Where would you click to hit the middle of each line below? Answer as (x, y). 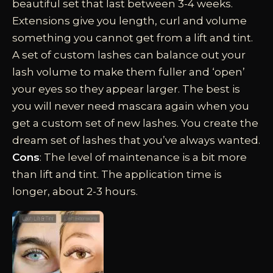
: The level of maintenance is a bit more (143, 157)
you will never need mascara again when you (131, 106)
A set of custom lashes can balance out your (129, 55)
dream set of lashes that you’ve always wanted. (136, 140)
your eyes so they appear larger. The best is (126, 89)
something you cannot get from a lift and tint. (133, 37)
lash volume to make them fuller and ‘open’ (129, 72)
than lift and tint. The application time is (117, 174)
